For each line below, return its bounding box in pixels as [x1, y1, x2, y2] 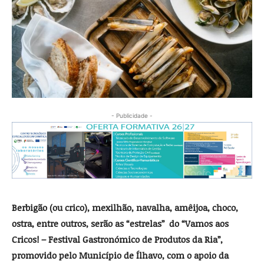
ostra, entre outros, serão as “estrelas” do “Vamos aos [12, 217, 229, 230]
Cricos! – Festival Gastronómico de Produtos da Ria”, [12, 233, 223, 246]
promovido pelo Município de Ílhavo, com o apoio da [12, 249, 229, 262]
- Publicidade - [111, 111, 153, 119]
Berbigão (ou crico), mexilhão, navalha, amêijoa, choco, [12, 202, 238, 214]
